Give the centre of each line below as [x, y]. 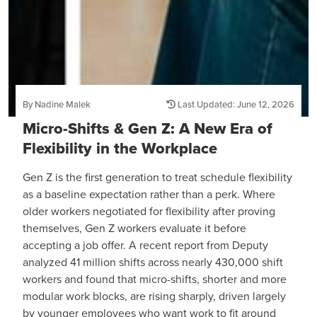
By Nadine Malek [57, 105]
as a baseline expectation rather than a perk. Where [149, 195]
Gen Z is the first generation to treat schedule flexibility [157, 178]
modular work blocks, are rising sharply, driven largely [154, 296]
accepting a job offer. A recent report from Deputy [145, 246]
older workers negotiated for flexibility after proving [149, 212]
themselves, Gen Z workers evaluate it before [134, 229]
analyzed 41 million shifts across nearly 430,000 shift [153, 263]
